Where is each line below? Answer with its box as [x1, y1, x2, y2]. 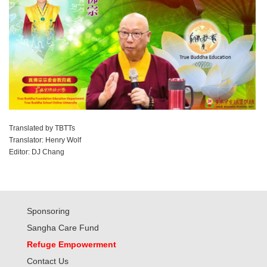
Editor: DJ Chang [9, 147, 64, 156]
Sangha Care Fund [26, 222, 99, 232]
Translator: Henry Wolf [9, 135, 81, 144]
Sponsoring [26, 206, 70, 216]
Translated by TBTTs [9, 123, 75, 132]
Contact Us [26, 256, 69, 266]
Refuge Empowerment [26, 239, 116, 249]
